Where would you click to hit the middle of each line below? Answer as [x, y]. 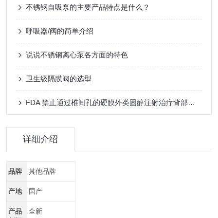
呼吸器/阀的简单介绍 [60, 31]
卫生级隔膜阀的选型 [59, 79]
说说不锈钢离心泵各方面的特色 [77, 55]
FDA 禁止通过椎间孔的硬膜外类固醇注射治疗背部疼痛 [192, 102]
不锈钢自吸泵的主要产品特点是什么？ [88, 7]
